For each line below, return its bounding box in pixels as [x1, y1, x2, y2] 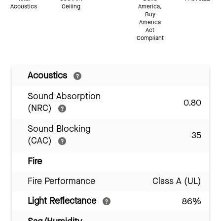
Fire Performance [28, 175, 95, 187]
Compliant [136, 34, 164, 42]
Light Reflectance [28, 195, 99, 207]
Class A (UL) [152, 175, 201, 187]
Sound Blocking [28, 123, 90, 135]
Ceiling [62, 2, 80, 11]
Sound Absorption [28, 90, 101, 103]
